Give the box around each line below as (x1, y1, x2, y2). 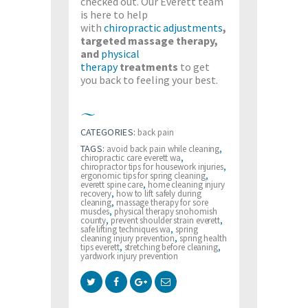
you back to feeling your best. (80, 72, 219, 87)
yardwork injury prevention (80, 250, 179, 262)
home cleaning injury (147, 178, 225, 190)
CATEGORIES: (80, 125, 136, 138)
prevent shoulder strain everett (111, 214, 221, 226)
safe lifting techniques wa (80, 223, 171, 235)
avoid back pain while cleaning (107, 142, 220, 155)
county (80, 214, 107, 226)
